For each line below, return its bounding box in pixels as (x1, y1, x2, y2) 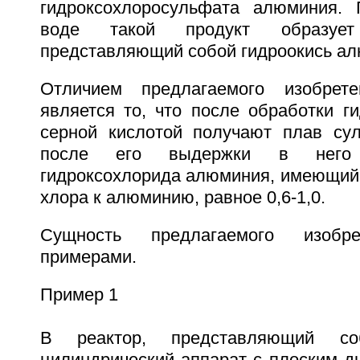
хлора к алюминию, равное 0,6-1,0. (39, 187, 325, 207)
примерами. (39, 247, 137, 267)
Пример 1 (39, 284, 118, 305)
